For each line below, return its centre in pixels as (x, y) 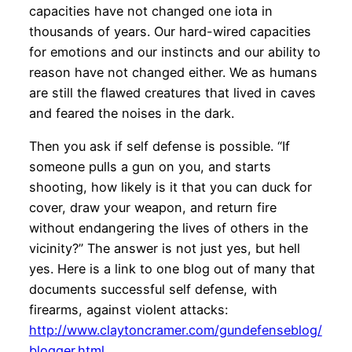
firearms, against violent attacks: (128, 309)
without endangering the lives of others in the (168, 227)
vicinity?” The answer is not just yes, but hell (164, 248)
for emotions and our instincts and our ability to (174, 51)
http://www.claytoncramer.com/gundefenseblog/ (175, 330)
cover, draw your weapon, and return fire (152, 207)
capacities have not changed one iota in (150, 11)
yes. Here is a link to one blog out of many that (172, 268)
